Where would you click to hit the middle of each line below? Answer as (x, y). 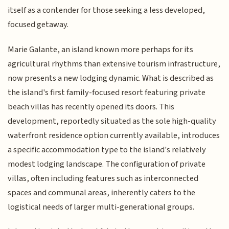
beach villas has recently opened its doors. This (91, 107)
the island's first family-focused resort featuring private (107, 92)
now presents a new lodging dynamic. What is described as (111, 78)
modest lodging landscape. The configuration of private (107, 164)
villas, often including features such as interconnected (103, 178)
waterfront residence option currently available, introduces (114, 135)
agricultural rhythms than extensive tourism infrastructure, (114, 64)
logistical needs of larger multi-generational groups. (101, 207)
